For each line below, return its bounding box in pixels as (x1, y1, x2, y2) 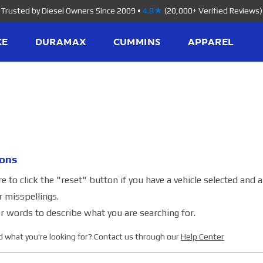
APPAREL (187, 37, 234, 47)
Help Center (180, 231, 224, 241)
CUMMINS (113, 37, 161, 47)
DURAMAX (35, 37, 86, 47)
